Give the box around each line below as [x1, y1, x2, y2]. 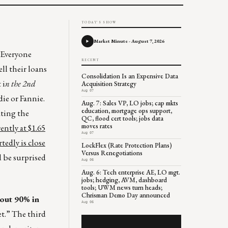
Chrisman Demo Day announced [81, 190, 170, 199]
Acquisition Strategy [81, 79, 138, 88]
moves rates [81, 121, 112, 130]
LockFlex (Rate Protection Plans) [81, 140, 172, 150]
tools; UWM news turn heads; [81, 183, 162, 192]
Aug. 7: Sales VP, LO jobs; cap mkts [81, 98, 178, 107]
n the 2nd [5, 77, 36, 89]
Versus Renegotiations [81, 148, 142, 157]
